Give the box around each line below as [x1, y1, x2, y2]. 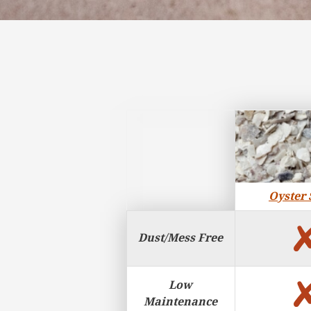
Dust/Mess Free [138, 231, 224, 244]
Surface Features [127, 112, 222, 125]
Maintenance [144, 295, 218, 308]
